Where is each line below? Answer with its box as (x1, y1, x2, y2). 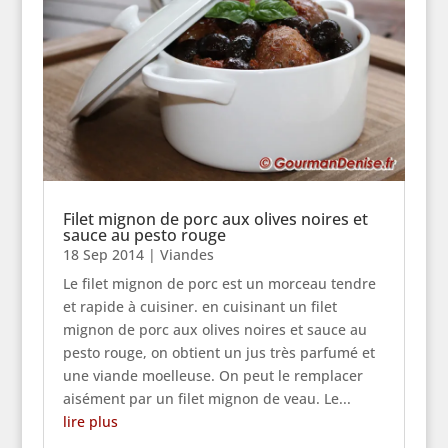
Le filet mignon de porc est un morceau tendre (62, 273, 376, 293)
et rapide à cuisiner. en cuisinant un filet (62, 296, 337, 316)
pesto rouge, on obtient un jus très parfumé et (62, 342, 375, 362)
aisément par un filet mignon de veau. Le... (62, 388, 351, 408)
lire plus (62, 411, 118, 431)
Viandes (159, 244, 214, 264)
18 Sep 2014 (62, 244, 144, 264)
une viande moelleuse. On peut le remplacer (62, 365, 363, 385)
